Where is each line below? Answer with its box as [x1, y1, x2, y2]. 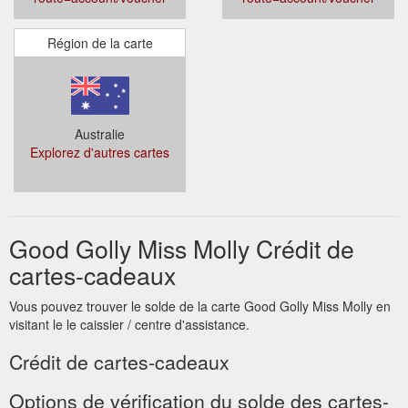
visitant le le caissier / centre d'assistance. [9, 314, 250, 333]
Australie [75, 124, 125, 143]
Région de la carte [46, 33, 153, 52]
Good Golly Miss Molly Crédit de [9, 229, 354, 266]
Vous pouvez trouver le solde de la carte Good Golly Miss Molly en [9, 296, 391, 315]
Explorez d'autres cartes [30, 142, 169, 161]
